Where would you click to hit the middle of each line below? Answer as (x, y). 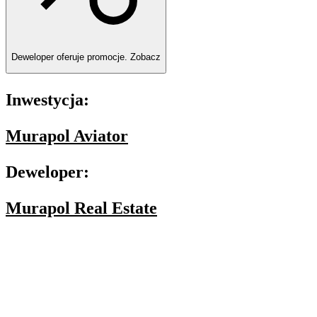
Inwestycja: (47, 99)
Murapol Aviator (67, 136)
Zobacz (145, 57)
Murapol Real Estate (81, 208)
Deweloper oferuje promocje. (71, 57)
